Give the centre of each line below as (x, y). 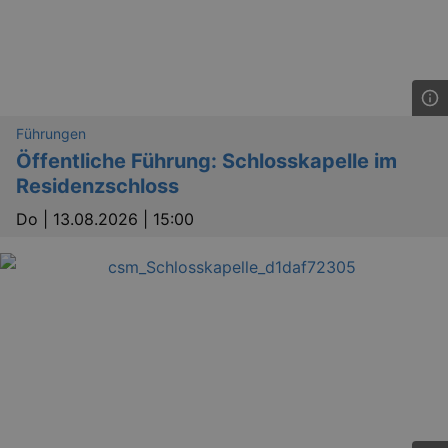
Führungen (51, 134)
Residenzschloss (97, 186)
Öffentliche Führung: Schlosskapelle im (206, 161)
